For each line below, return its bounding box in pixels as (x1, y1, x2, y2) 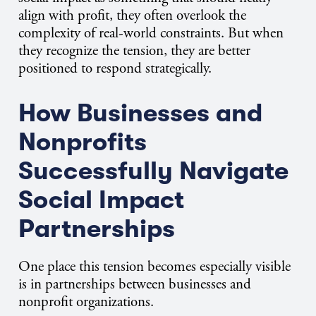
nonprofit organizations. (18, 293, 154, 312)
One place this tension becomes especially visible (18, 257, 291, 276)
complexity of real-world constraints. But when (18, 24, 284, 43)
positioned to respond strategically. (18, 59, 212, 78)
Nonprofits (18, 128, 147, 157)
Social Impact (18, 186, 184, 215)
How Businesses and (18, 99, 262, 128)
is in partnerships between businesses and (18, 275, 251, 294)
